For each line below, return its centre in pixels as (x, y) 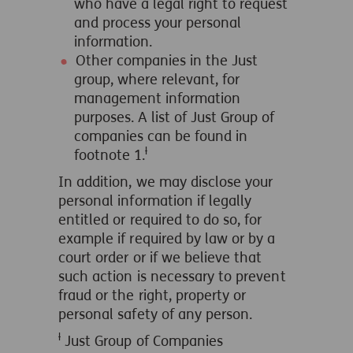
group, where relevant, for (157, 80)
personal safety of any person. (156, 314)
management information (157, 98)
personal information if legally (155, 201)
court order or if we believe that (160, 258)
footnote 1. (110, 155)
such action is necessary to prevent (172, 277)
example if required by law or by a (167, 239)
